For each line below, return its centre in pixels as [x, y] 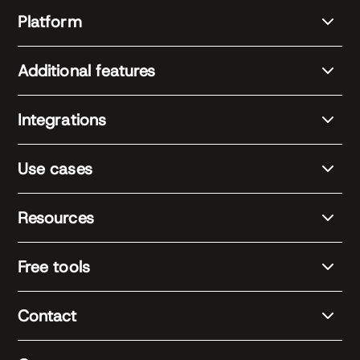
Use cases [55, 168]
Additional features [87, 70]
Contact [47, 315]
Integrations [62, 119]
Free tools [54, 266]
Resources [56, 217]
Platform [50, 21]
